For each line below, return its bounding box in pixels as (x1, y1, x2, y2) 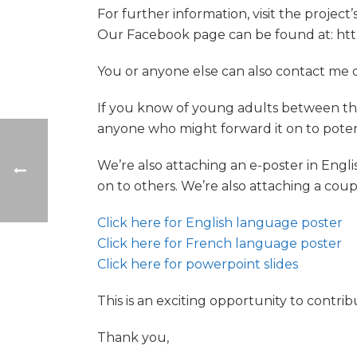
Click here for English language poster (97, 215, 343, 230)
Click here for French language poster (97, 236, 342, 251)
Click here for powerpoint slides (97, 257, 298, 272)
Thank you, (97, 330, 169, 345)
